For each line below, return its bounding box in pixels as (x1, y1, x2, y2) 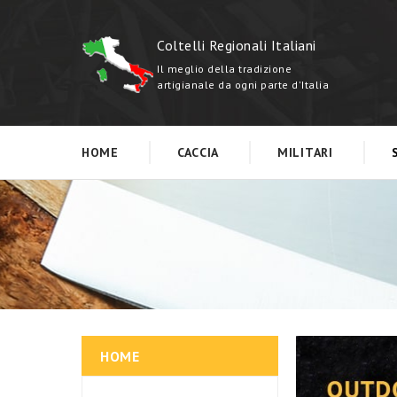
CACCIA (176, 144, 220, 160)
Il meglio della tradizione (157, 62, 292, 75)
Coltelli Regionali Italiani (157, 36, 316, 54)
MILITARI (277, 144, 333, 160)
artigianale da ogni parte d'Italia (157, 78, 329, 91)
